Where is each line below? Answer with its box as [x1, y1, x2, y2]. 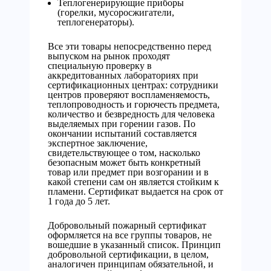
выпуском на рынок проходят [48, 51, 170, 61]
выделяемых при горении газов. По [48, 119, 195, 129]
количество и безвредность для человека [48, 109, 215, 119]
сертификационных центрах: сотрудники [48, 80, 218, 90]
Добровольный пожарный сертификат [48, 220, 206, 230]
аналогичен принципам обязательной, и [48, 259, 214, 269]
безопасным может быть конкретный [48, 157, 201, 168]
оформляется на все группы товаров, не [48, 230, 212, 240]
